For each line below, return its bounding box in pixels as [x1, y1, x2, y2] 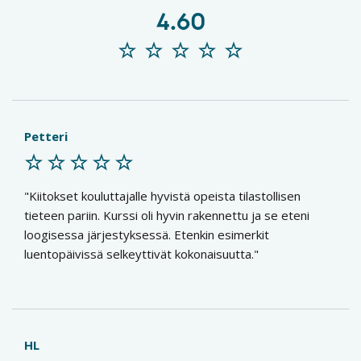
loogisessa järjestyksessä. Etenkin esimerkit [24, 226, 269, 243]
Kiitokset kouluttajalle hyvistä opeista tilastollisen [29, 188, 301, 204]
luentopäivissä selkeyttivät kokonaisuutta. [24, 246, 254, 262]
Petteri [24, 128, 68, 144]
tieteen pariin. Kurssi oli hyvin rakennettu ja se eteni [24, 207, 309, 223]
